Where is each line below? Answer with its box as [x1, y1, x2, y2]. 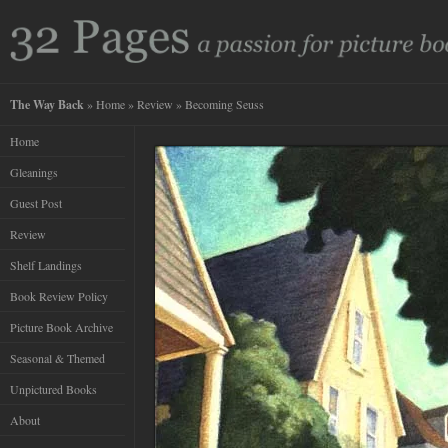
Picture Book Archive [10, 319, 113, 336]
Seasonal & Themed [10, 350, 105, 367]
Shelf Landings [10, 257, 82, 274]
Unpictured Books [10, 381, 97, 398]
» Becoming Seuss [173, 96, 264, 113]
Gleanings [10, 164, 58, 181]
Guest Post [10, 195, 62, 212]
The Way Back [10, 96, 84, 114]
